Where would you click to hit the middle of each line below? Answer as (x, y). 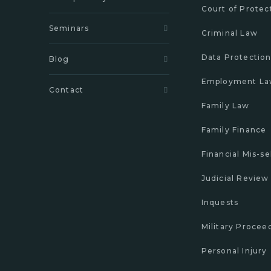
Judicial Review (235, 178)
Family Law (225, 106)
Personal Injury (234, 251)
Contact (66, 90)
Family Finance (234, 130)
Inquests (220, 202)
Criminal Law (230, 33)
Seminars (69, 28)
